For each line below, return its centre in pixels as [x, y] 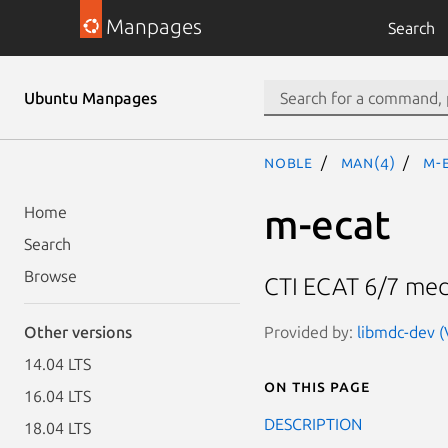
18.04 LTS [57, 428]
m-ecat [327, 224]
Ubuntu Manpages [90, 98]
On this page [317, 385]
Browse [50, 276]
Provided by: [310, 331]
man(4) [368, 162]
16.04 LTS [57, 396]
